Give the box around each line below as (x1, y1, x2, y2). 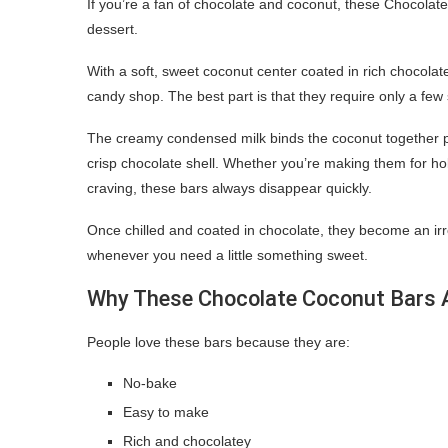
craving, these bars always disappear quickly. (87, 179, 372, 196)
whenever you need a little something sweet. (87, 246, 368, 263)
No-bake (123, 374, 177, 391)
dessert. (87, 20, 138, 37)
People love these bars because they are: (87, 333, 350, 350)
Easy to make (123, 403, 209, 420)
